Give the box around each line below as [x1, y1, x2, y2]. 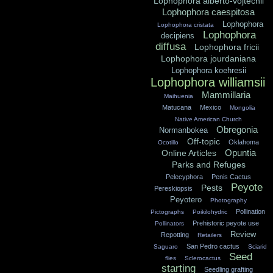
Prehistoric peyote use [193, 219, 259, 227]
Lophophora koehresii [171, 66, 246, 76]
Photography [210, 197, 247, 204]
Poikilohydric [193, 208, 227, 216]
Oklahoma [229, 138, 259, 146]
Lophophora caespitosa [162, 7, 255, 18]
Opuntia [224, 147, 256, 158]
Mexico [199, 104, 221, 112]
